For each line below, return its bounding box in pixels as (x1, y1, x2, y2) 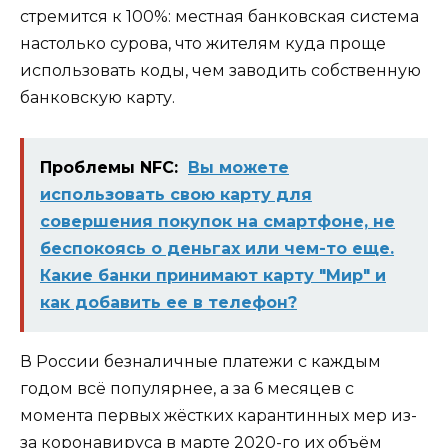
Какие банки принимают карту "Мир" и (40, 266, 386, 286)
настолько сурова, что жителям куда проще (20, 33, 386, 53)
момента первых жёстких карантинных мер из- (20, 406, 417, 426)
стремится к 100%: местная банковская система (20, 6, 419, 26)
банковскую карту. (20, 87, 175, 107)
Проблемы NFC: (40, 158, 178, 178)
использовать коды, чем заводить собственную (20, 60, 421, 80)
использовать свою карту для (40, 185, 312, 205)
